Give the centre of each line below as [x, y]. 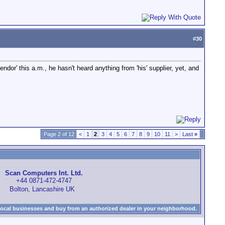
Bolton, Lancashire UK [44, 189]
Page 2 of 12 [59, 134]
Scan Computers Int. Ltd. [44, 173]
